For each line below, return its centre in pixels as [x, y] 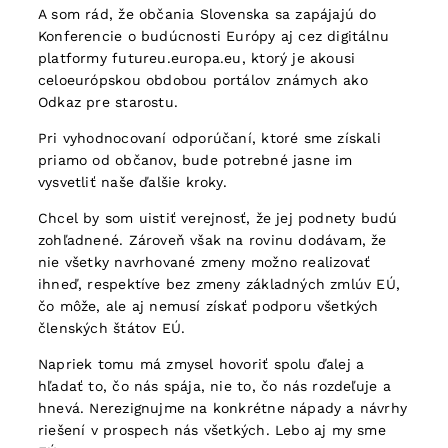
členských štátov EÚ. [112, 328]
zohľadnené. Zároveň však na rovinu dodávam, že [212, 240]
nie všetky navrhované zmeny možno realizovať [204, 262]
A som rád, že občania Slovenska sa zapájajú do [207, 14]
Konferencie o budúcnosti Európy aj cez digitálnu [214, 36]
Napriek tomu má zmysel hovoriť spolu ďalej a [201, 364]
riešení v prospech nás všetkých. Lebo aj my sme [212, 430]
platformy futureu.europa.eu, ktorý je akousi [197, 58]
